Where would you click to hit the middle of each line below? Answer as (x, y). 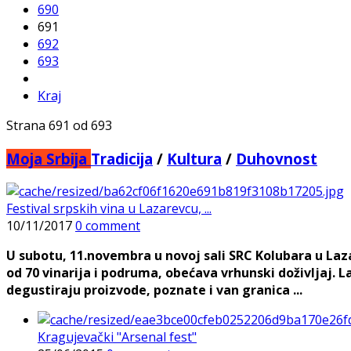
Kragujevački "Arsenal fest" (117, 337)
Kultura (194, 158)
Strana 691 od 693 (59, 125)
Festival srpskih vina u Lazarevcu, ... (109, 209)
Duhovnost (277, 158)
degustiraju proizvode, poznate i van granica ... (154, 290)
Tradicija (122, 158)
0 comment (108, 226)
